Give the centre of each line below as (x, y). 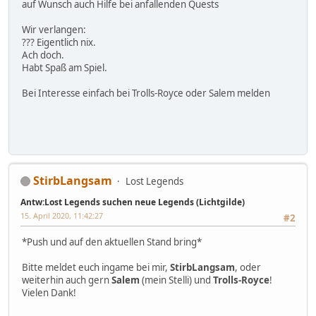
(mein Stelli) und (177, 280)
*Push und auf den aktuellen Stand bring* (112, 242)
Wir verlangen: (54, 30)
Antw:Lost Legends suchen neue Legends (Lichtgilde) (133, 202)
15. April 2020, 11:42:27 (62, 215)
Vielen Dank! (49, 293)
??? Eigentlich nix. (59, 43)
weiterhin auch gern (67, 280)
